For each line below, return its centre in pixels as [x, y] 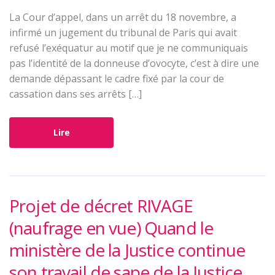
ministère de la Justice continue [127, 250]
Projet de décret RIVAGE [101, 206]
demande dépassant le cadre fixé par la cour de [117, 79]
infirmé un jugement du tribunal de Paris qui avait [123, 33]
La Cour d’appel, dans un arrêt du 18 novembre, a [123, 17]
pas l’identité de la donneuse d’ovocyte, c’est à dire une [134, 64]
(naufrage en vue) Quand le [111, 228]
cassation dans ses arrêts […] [76, 94]
